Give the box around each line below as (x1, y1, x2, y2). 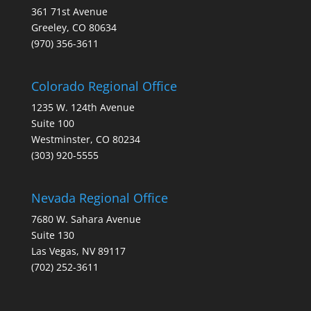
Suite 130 (31, 228, 74, 242)
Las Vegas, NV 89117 (31, 244, 126, 258)
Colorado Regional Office (31, 78, 177, 95)
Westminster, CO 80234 (31, 133, 140, 146)
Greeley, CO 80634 (31, 21, 117, 34)
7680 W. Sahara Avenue (31, 212, 141, 226)
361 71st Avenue (31, 5, 108, 18)
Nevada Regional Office (31, 190, 168, 207)
